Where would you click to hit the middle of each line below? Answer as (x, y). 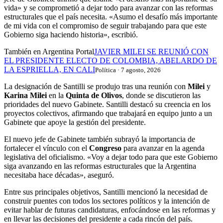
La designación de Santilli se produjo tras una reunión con (96, 87)
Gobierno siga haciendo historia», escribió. (71, 35)
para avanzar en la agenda (163, 148)
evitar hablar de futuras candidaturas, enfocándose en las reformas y (110, 210)
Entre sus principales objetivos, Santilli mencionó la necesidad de (106, 192)
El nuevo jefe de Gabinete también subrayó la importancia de (100, 139)
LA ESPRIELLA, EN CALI (50, 70)
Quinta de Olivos (94, 96)
